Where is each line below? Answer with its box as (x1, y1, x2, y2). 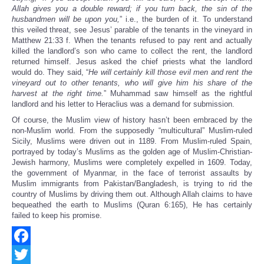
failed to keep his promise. (12, 211, 102, 220)
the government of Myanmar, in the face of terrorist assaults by (12, 169, 252, 178)
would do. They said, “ (12, 68, 89, 77)
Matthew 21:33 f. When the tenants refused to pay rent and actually (12, 36, 252, 45)
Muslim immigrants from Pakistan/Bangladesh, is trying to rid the (12, 179, 252, 189)
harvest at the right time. (12, 89, 104, 98)
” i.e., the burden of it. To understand (120, 15, 252, 24)
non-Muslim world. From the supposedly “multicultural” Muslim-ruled (12, 126, 252, 136)
